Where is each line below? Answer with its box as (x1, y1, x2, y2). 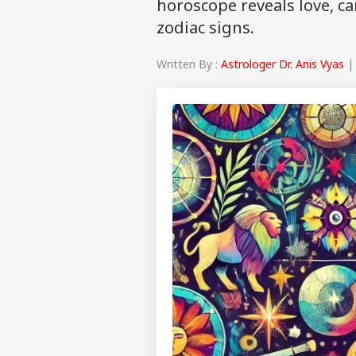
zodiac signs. (157, 17, 254, 38)
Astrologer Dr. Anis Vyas (221, 56, 344, 72)
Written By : (157, 56, 221, 72)
